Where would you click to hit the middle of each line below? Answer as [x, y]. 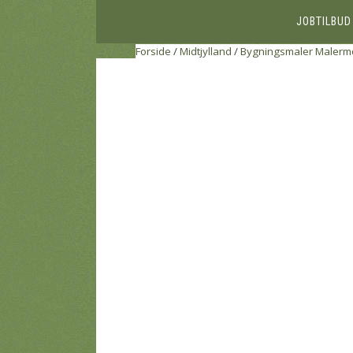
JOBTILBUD [323, 21]
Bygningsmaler [277, 51]
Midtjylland [206, 51]
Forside [153, 51]
